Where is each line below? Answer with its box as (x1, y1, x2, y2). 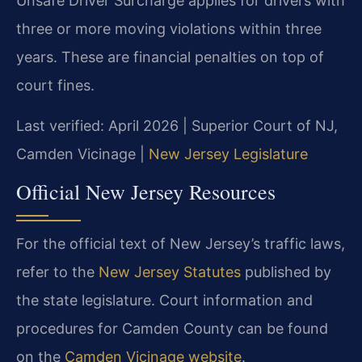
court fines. (16, 77, 95, 95)
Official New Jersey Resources (16, 178, 276, 206)
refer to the (16, 263, 99, 281)
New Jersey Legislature (149, 145, 308, 162)
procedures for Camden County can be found (16, 320, 328, 338)
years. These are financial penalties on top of (16, 48, 324, 66)
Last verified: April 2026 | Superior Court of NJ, (16, 116, 338, 134)
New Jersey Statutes (99, 263, 241, 281)
